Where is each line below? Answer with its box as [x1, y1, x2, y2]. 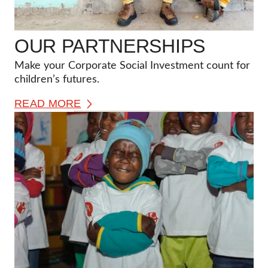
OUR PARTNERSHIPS [14, 35, 205, 57]
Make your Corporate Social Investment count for [14, 60, 250, 71]
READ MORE [14, 97, 81, 109]
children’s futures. [14, 74, 99, 85]
